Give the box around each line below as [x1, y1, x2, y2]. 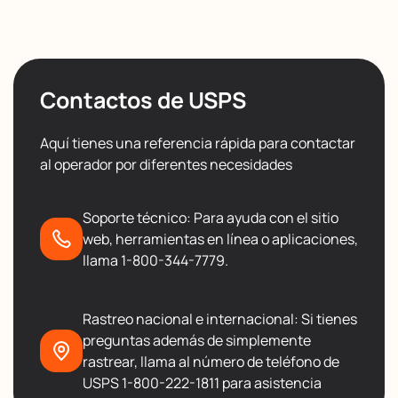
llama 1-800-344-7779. [83, 250, 228, 270]
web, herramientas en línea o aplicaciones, [83, 228, 358, 249]
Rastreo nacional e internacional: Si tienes [83, 308, 357, 329]
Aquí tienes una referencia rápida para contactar [40, 132, 355, 153]
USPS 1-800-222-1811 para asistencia [83, 372, 322, 393]
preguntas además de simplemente [83, 330, 311, 350]
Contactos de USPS [40, 84, 246, 115]
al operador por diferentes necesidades [40, 154, 292, 174]
